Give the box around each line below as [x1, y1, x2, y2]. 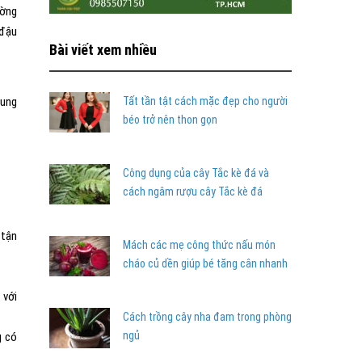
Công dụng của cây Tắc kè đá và [123, 166, 269, 179]
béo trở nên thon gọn [123, 113, 217, 126]
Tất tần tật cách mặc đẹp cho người [123, 95, 288, 107]
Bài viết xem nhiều [49, 41, 157, 58]
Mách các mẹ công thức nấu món [123, 238, 276, 251]
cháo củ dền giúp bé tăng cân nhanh [123, 257, 288, 270]
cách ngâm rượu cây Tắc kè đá [123, 185, 263, 198]
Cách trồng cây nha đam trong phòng [123, 310, 292, 323]
